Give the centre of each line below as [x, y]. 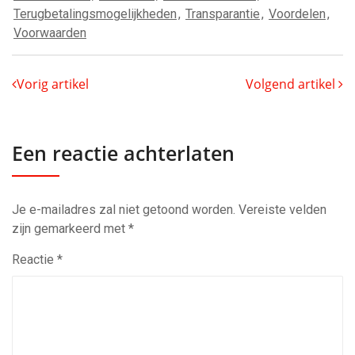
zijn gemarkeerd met [70, 229]
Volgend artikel [292, 84]
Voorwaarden [50, 33]
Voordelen [297, 14]
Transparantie [223, 14]
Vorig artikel [53, 84]
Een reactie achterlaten [123, 153]
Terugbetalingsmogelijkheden [95, 14]
